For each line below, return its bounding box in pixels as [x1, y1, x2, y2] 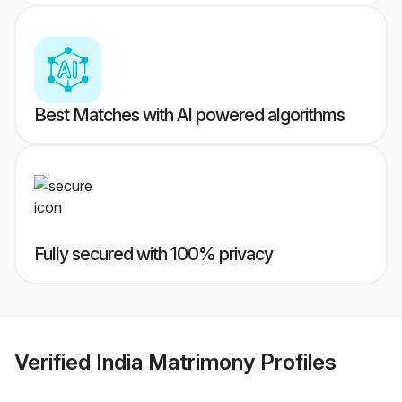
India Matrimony [96, 348, 255, 375]
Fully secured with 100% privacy [34, 243, 273, 266]
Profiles [255, 348, 336, 375]
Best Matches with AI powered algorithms [34, 104, 345, 127]
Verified [14, 348, 96, 375]
